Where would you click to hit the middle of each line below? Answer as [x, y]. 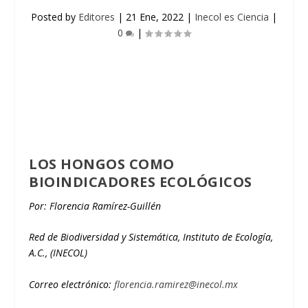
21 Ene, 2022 [155, 17]
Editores [97, 17]
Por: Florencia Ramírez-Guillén [95, 206]
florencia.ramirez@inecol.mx [176, 284]
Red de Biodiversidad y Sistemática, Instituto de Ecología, [151, 237]
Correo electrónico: [72, 284]
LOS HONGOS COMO [102, 164]
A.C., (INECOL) [58, 253]
